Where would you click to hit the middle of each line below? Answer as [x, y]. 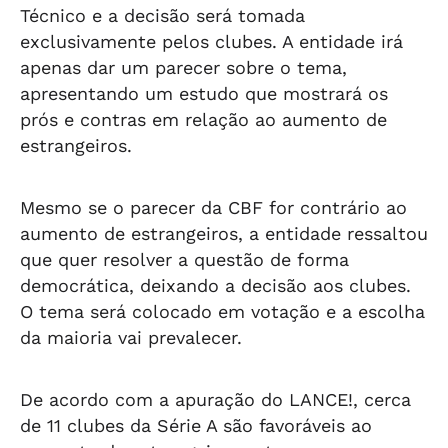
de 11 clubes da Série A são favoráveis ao [196, 425]
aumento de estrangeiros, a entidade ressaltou [224, 233]
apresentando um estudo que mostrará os [204, 93]
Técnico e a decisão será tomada [162, 15]
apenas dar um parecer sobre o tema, [183, 67]
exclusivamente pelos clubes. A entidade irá [211, 41]
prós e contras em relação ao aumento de [203, 119]
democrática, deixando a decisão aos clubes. [215, 285]
